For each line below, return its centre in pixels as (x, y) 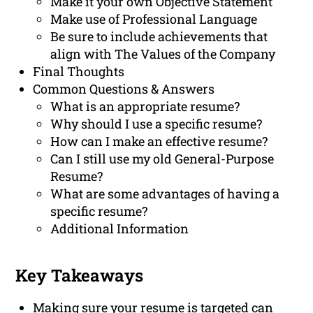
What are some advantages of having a (165, 194)
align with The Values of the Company (163, 54)
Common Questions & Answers (124, 89)
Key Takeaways (80, 276)
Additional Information (120, 229)
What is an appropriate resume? (145, 107)
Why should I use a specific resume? (156, 124)
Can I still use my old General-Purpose (162, 159)
